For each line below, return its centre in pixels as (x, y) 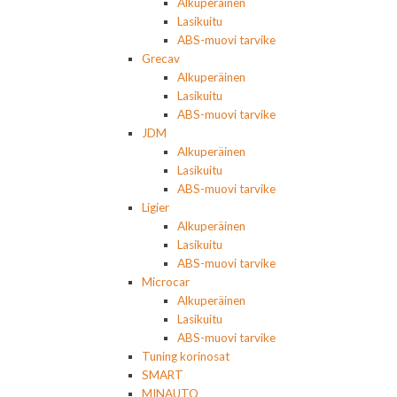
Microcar (166, 281)
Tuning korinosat (186, 356)
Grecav (161, 58)
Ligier (156, 207)
